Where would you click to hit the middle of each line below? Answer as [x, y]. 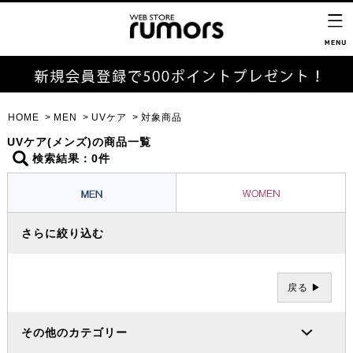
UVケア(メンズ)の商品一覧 [79, 142]
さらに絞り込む [63, 234]
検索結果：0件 [71, 159]
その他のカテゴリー [75, 333]
